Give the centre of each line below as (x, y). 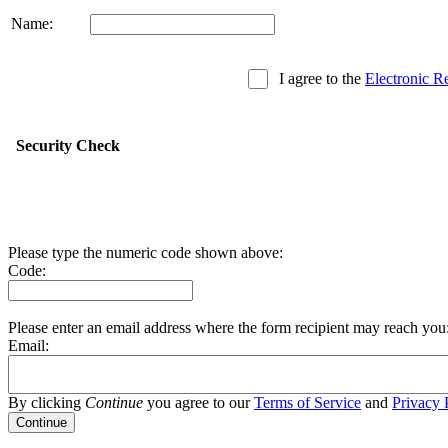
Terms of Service (307, 403)
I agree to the (320, 78)
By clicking (46, 403)
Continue (114, 403)
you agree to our (198, 403)
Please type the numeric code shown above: (145, 253)
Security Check (64, 145)
